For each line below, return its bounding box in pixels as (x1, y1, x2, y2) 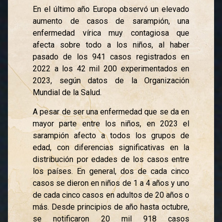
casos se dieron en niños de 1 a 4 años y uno (33, 178, 190, 188)
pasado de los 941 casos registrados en (33, 52, 190, 62)
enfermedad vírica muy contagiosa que (33, 28, 190, 38)
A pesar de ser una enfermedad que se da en (33, 107, 190, 116)
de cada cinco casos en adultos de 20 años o (33, 190, 190, 200)
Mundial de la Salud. (33, 88, 102, 98)
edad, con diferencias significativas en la (33, 142, 190, 152)
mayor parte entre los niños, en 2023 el (33, 118, 190, 128)
